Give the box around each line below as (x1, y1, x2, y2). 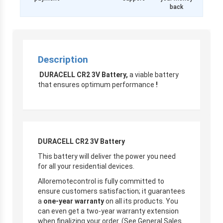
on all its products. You (106, 197, 178, 205)
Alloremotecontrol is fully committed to (38, 177, 164, 185)
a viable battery (129, 70, 179, 79)
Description (38, 53, 88, 65)
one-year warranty (43, 197, 106, 205)
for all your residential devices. (38, 162, 134, 170)
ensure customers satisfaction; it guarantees (38, 187, 185, 195)
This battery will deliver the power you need (38, 152, 176, 160)
